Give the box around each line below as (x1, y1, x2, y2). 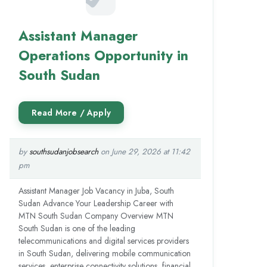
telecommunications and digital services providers (18, 235, 189, 247)
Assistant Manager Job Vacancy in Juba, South (18, 185, 174, 197)
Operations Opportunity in (18, 45, 188, 66)
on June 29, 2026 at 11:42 (98, 146, 190, 158)
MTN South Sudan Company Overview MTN (18, 210, 173, 222)
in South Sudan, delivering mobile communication (18, 247, 191, 260)
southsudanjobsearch (29, 146, 98, 158)
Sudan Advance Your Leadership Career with (18, 197, 173, 210)
